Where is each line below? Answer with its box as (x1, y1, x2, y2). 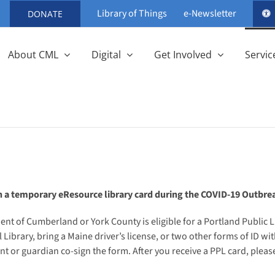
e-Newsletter (184, 7, 236, 20)
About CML (8, 47, 58, 61)
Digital (91, 47, 121, 61)
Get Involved (154, 47, 212, 61)
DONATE (28, 7, 63, 20)
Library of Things (97, 7, 167, 20)
